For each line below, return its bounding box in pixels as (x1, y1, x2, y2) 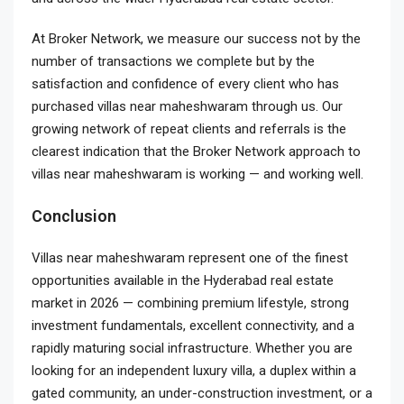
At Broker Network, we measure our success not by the (32, 31, 361, 47)
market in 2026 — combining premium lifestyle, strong (32, 295, 349, 311)
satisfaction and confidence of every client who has (32, 76, 339, 92)
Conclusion (32, 207, 116, 225)
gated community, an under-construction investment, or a (32, 385, 372, 401)
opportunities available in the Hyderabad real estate (32, 272, 334, 289)
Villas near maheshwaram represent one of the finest (32, 250, 348, 266)
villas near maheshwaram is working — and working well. (32, 166, 363, 182)
